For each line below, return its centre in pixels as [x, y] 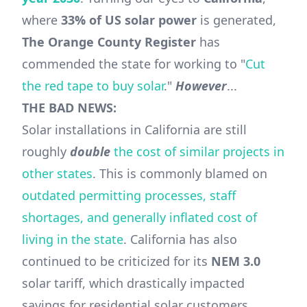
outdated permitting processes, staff [129, 196]
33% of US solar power [129, 20]
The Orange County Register [109, 42]
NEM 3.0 [236, 261]
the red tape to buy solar [93, 86]
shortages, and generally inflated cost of [139, 218]
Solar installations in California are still [134, 130]
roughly [46, 152]
